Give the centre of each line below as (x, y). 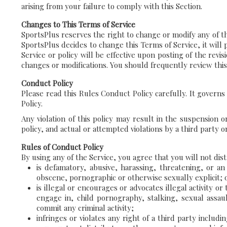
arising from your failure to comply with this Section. (112, 6)
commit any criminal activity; (85, 208)
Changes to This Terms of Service (78, 24)
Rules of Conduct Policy (62, 147)
